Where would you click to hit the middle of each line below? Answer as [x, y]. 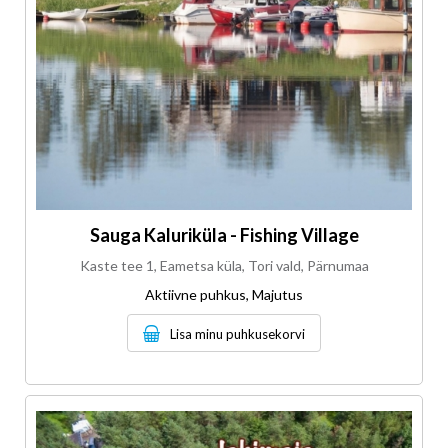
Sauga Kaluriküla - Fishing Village [224, 235]
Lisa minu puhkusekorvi [237, 334]
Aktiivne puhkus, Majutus [224, 295]
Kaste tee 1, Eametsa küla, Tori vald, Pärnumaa [224, 266]
